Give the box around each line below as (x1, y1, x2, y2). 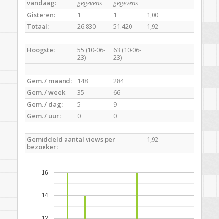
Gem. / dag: (27, 100, 63, 109)
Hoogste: (27, 45, 55, 54)
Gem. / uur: (27, 111, 61, 120)
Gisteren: (27, 10, 55, 19)
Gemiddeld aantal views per (27, 135, 115, 144)
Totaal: (27, 22, 49, 31)
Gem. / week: (27, 88, 66, 97)
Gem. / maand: (27, 76, 72, 85)
